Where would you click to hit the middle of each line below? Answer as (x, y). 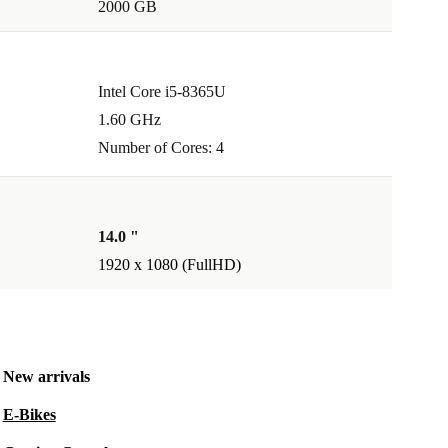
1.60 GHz (129, 120)
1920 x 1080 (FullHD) (169, 265)
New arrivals (46, 377)
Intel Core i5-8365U (162, 92)
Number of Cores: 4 (161, 148)
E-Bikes (29, 415)
